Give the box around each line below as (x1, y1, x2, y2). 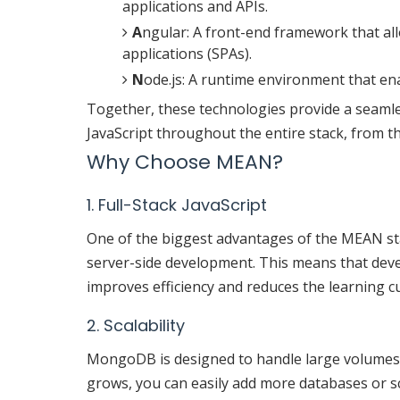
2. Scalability (87, 314, 185, 337)
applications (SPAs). (122, 44, 252, 64)
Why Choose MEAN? (87, 148, 283, 177)
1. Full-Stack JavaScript (87, 194, 267, 217)
